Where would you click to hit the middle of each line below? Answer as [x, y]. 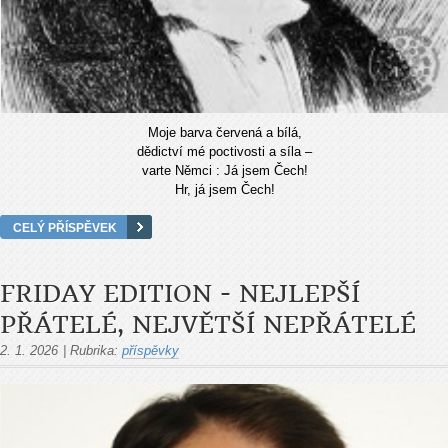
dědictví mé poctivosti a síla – [224, 151]
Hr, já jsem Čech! [224, 189]
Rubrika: [94, 350]
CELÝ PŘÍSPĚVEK [65, 227]
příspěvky [150, 350]
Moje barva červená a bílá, [224, 132]
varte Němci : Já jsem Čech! [224, 170]
